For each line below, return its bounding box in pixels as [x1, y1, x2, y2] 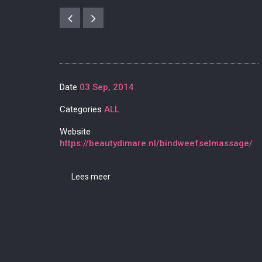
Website [60, 126, 91, 137]
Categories [60, 104, 104, 115]
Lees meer [71, 172, 111, 181]
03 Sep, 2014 [80, 82, 134, 92]
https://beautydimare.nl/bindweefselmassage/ [60, 138, 253, 149]
